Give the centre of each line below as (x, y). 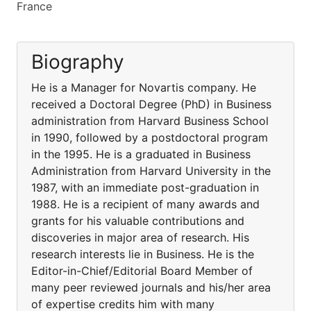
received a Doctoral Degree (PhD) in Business (151, 104)
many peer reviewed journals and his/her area (151, 287)
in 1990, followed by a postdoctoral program (150, 137)
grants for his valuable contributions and (138, 221)
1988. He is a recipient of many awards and (145, 204)
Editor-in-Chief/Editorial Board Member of (142, 271)
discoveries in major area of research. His (140, 237)
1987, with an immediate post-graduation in (145, 187)
